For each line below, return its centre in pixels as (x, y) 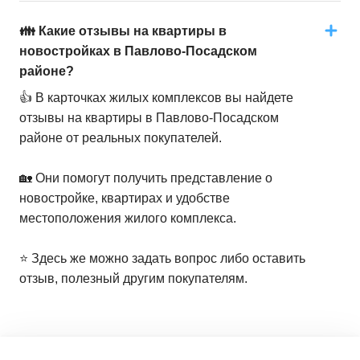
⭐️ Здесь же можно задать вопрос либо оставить (162, 258)
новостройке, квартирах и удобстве (125, 198)
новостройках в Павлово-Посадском (138, 51)
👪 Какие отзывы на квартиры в (123, 31)
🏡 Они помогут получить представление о (146, 178)
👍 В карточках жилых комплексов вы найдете (156, 98)
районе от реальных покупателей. (121, 138)
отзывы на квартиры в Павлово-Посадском (149, 118)
